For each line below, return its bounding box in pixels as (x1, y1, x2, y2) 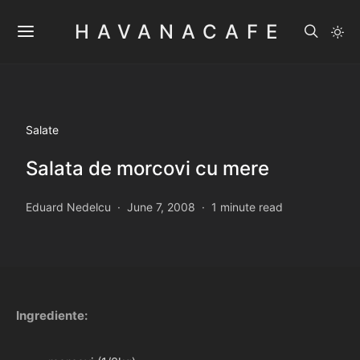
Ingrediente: (16, 308, 88, 323)
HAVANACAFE (75, 19, 285, 43)
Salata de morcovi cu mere (26, 157, 269, 180)
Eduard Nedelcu (26, 200, 111, 214)
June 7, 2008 (127, 200, 195, 214)
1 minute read (211, 200, 283, 214)
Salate (26, 123, 59, 137)
